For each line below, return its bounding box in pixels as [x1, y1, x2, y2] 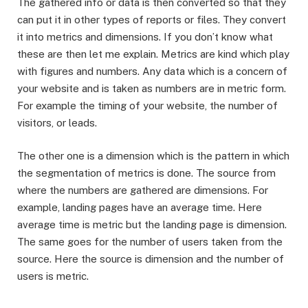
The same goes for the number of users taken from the [17, 236, 283, 248]
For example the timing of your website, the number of [17, 100, 278, 112]
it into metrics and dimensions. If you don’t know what [17, 31, 273, 43]
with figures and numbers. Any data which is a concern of [17, 65, 287, 78]
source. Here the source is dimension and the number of [17, 253, 284, 265]
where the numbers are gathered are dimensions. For [17, 184, 268, 197]
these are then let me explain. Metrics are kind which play [17, 48, 289, 60]
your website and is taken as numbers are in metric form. [17, 82, 286, 95]
